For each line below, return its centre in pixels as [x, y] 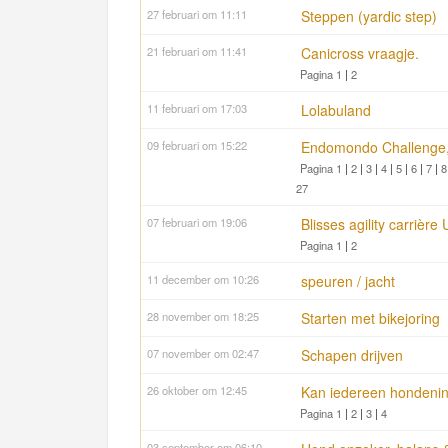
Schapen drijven [352, 355]
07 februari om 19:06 [197, 222]
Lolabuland [336, 110]
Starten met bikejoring [370, 318]
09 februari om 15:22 [197, 145]
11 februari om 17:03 [197, 108]
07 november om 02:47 [203, 353]
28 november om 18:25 [203, 316]
